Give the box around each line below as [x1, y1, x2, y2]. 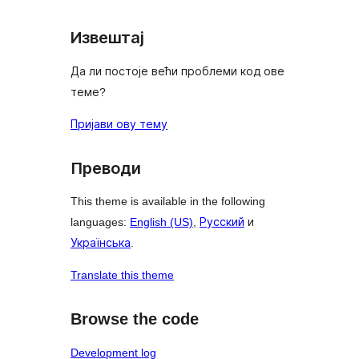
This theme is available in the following [71, 195, 265, 208]
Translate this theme [71, 268, 174, 282]
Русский [200, 216, 244, 229]
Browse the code [71, 310, 199, 329]
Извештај [71, 29, 144, 47]
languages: [71, 216, 130, 229]
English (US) [130, 216, 193, 229]
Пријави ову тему [71, 117, 167, 131]
